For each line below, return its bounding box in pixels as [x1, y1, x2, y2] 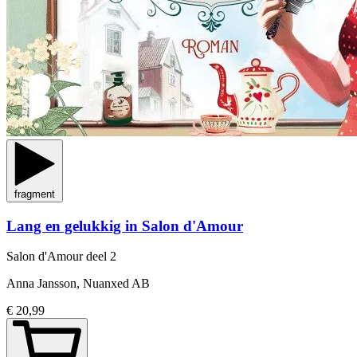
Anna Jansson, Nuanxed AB [6, 277, 150, 291]
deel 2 [86, 249, 116, 264]
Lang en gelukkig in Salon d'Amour [6, 217, 243, 234]
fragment [14, 187, 55, 200]
